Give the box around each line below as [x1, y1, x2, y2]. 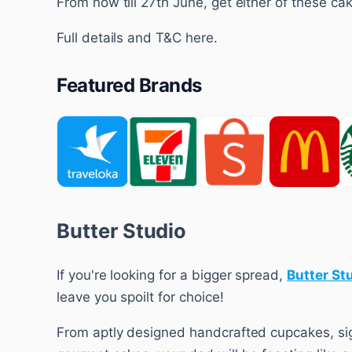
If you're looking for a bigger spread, [57, 266, 288, 283]
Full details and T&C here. [57, 29, 218, 46]
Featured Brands [57, 73, 202, 97]
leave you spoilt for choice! [57, 288, 224, 305]
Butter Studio [57, 218, 187, 243]
